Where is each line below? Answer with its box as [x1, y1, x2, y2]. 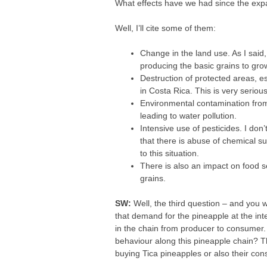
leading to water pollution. [140, 111, 237, 120]
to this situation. [140, 148, 200, 158]
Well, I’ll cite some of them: [115, 23, 216, 33]
